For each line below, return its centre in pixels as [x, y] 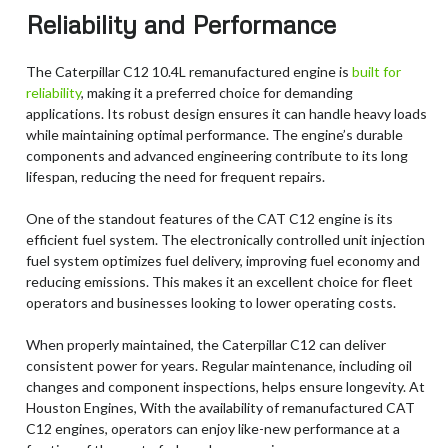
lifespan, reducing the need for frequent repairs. [175, 176]
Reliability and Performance [181, 24]
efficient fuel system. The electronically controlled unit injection [225, 239]
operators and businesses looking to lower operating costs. [211, 302]
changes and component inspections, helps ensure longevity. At [225, 386]
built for [375, 71]
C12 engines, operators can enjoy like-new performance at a [213, 428]
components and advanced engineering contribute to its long [217, 155]
